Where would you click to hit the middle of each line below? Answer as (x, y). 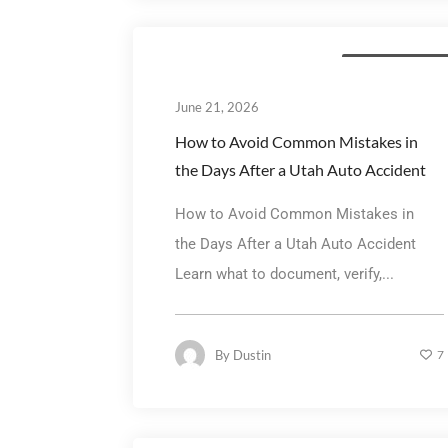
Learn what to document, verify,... (284, 273)
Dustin (251, 354)
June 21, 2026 (216, 106)
